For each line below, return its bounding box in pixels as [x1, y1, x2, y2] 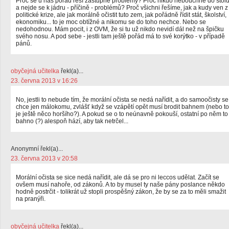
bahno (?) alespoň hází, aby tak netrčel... [16, 118, 128, 125]
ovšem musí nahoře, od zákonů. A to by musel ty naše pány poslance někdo [16, 181, 225, 188]
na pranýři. [16, 195, 45, 202]
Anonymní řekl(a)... [11, 145, 63, 152]
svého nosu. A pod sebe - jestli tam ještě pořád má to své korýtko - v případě [16, 33, 225, 40]
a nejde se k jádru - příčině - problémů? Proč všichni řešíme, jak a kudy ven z [16, 4, 228, 11]
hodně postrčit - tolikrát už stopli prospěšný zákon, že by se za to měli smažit [16, 188, 226, 195]
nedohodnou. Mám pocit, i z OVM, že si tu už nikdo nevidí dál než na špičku [16, 26, 224, 33]
